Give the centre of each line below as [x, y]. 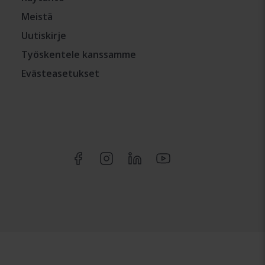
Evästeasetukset [60, 73]
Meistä [37, 17]
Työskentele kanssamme [79, 54]
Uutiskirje [44, 35]
